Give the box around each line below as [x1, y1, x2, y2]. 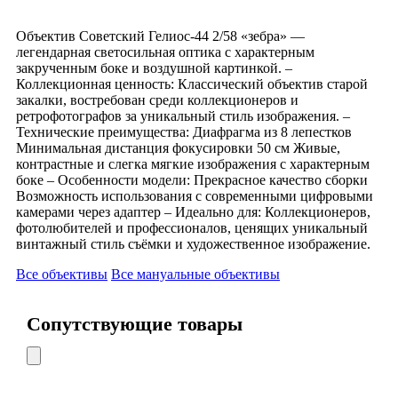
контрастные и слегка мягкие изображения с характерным [16, 156, 370, 172]
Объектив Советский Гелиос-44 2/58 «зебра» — [16, 28, 305, 44]
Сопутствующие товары [27, 313, 243, 336]
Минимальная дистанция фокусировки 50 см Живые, [16, 140, 340, 156]
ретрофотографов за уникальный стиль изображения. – [16, 108, 350, 124]
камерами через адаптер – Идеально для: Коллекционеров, [16, 204, 370, 220]
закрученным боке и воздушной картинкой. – [16, 60, 292, 76]
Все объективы [16, 267, 107, 283]
